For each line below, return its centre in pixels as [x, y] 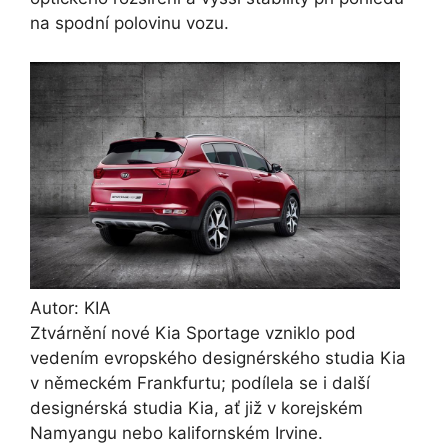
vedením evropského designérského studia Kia [218, 357]
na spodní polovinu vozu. [129, 23]
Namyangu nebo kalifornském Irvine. [176, 432]
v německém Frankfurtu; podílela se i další [200, 382]
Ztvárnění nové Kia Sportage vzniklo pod [193, 332]
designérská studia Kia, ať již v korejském [196, 407]
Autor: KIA [70, 307]
